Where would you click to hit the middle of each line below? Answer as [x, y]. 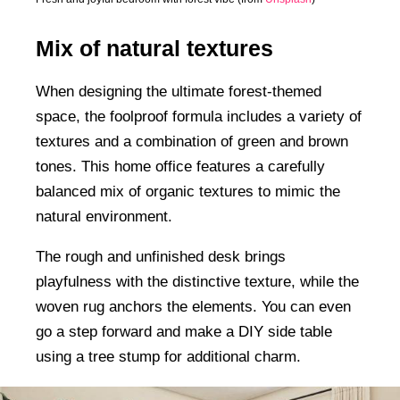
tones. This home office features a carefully [180, 167]
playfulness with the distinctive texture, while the [197, 281]
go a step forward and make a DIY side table [184, 331]
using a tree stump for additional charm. [171, 356]
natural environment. [106, 217]
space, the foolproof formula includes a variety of [199, 117]
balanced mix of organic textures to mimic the [188, 192]
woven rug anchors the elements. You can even [193, 306]
